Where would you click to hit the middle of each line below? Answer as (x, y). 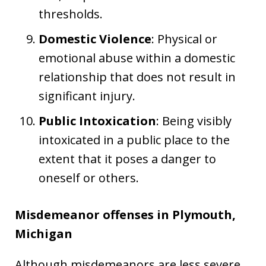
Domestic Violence (95, 39)
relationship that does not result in (137, 77)
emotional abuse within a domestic (137, 58)
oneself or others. (89, 178)
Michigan (44, 234)
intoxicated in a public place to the (134, 140)
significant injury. (87, 96)
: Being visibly (194, 121)
